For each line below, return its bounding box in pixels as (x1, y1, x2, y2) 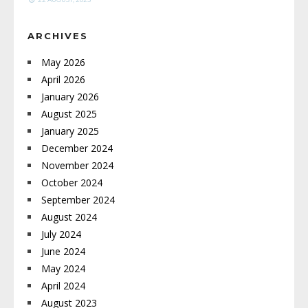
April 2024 (41, 279, 85, 293)
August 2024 (41, 210, 97, 224)
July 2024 (41, 228, 81, 241)
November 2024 (41, 159, 113, 173)
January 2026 (41, 90, 99, 104)
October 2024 (41, 176, 102, 190)
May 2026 (41, 56, 85, 69)
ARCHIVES (27, 30, 88, 42)
